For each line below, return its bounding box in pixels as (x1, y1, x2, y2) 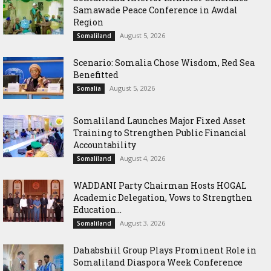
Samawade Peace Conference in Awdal (73, 4, 238, 16)
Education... (73, 203, 122, 215)
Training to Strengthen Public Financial (73, 126, 247, 139)
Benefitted (73, 68, 119, 80)
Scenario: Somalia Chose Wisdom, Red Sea (73, 56, 255, 68)
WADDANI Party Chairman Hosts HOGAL (73, 179, 247, 191)
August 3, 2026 (120, 218, 165, 227)
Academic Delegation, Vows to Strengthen (73, 191, 252, 203)
